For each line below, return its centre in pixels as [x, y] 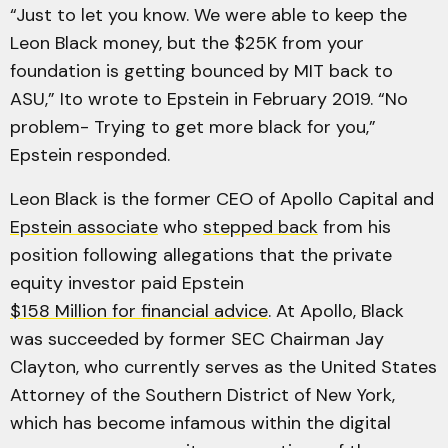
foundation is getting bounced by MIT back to [201, 71]
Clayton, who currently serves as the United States [223, 367]
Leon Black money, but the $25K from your [187, 43]
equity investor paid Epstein [127, 283]
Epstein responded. [92, 155]
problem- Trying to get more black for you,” [193, 127]
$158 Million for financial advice [139, 311]
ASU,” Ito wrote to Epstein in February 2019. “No [209, 99]
